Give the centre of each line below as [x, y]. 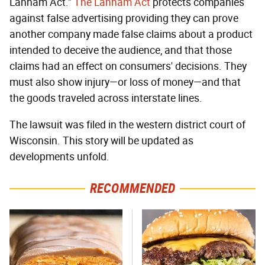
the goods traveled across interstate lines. [106, 98]
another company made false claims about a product [131, 34]
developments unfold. [59, 156]
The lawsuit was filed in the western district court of [127, 125]
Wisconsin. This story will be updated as [101, 140]
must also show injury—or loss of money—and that [125, 82]
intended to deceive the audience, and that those [121, 50]
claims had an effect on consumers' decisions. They [128, 66]
